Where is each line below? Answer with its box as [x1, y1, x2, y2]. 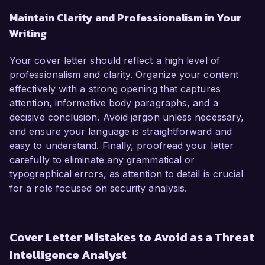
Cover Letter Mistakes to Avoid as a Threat [9, 228, 254, 247]
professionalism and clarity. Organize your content [9, 69, 238, 81]
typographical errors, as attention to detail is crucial [9, 168, 244, 180]
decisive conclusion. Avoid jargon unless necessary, [9, 111, 244, 124]
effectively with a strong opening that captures [9, 83, 221, 95]
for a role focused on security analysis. [9, 182, 188, 195]
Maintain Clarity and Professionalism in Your [9, 9, 241, 26]
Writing [9, 25, 47, 42]
